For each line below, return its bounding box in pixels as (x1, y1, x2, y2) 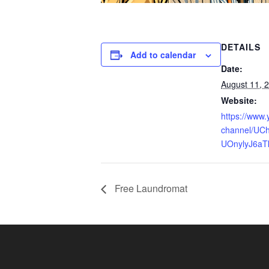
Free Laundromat (112, 181, 187, 195)
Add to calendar (130, 49, 196, 61)
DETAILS (221, 41, 261, 53)
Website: (221, 94, 257, 106)
